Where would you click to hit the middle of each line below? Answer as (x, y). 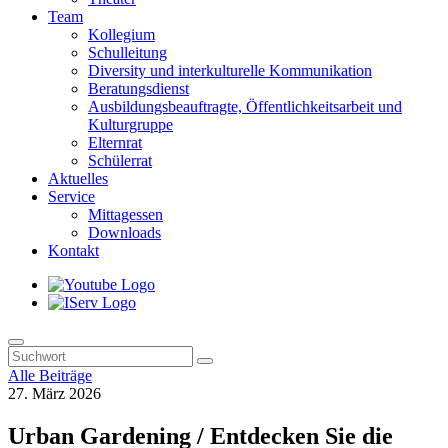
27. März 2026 (54, 393)
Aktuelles (78, 178)
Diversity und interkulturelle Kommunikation (230, 70)
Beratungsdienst (138, 88)
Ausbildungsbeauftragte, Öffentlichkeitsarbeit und (245, 106)
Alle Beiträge (50, 375)
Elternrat (115, 142)
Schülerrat (120, 160)
